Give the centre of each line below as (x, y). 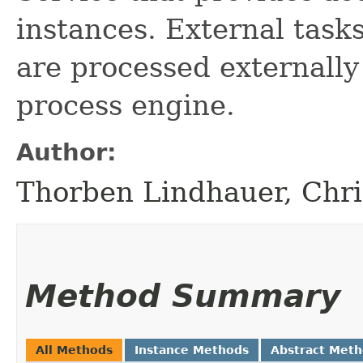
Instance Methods (192, 350)
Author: (66, 152)
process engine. (126, 105)
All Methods (74, 350)
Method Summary (183, 296)
